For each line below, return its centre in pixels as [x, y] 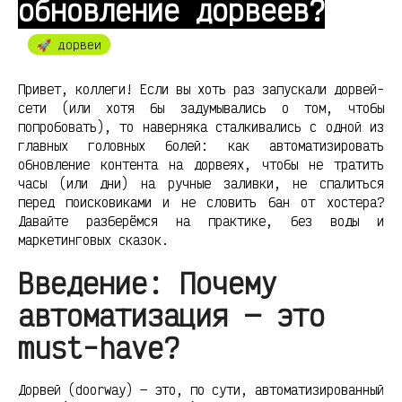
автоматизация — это [171, 315]
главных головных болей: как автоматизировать [201, 145]
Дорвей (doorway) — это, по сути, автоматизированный [201, 389]
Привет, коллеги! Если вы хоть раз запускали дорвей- [201, 89]
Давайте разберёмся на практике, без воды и [201, 221]
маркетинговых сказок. [93, 240]
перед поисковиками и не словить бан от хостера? [201, 202]
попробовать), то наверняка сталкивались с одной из [201, 127]
